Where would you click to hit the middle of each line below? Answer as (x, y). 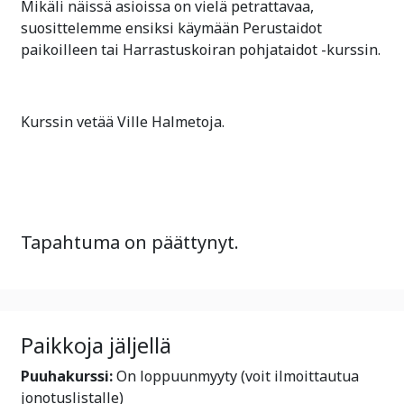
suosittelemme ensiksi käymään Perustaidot (171, 28)
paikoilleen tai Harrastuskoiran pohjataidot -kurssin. (201, 50)
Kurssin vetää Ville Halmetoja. (123, 122)
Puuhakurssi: (67, 376)
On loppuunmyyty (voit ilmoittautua (236, 376)
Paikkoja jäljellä (96, 345)
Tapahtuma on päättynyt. (130, 242)
